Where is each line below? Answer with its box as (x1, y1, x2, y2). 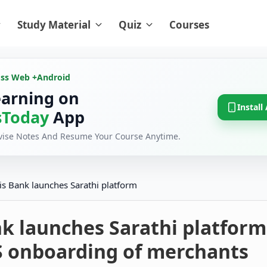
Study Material (17, 18, 91, 32)
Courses (169, 18, 209, 32)
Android (37, 72, 70, 83)
